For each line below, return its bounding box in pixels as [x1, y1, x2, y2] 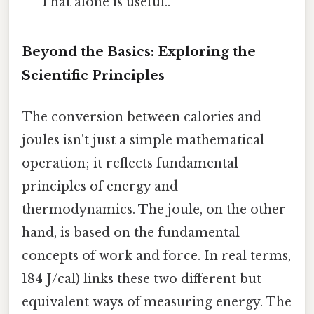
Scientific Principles [22, 67, 165, 83]
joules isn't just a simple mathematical [22, 132, 264, 148]
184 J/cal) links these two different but [22, 271, 261, 287]
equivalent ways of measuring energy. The [22, 294, 292, 310]
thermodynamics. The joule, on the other [22, 201, 286, 217]
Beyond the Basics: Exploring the [22, 43, 256, 60]
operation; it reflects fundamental [22, 155, 238, 171]
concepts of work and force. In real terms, [22, 247, 291, 264]
